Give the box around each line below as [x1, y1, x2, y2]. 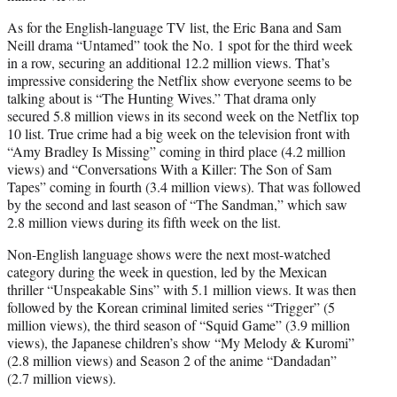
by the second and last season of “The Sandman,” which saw [7, 195, 347, 214]
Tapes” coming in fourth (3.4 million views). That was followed [7, 177, 361, 197]
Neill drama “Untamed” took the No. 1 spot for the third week [7, 35, 353, 55]
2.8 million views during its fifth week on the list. [7, 213, 281, 232]
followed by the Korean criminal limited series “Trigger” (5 [7, 298, 335, 317]
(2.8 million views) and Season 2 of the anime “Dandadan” [7, 351, 337, 370]
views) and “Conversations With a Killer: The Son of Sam [7, 160, 331, 179]
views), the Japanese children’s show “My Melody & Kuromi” [7, 333, 354, 353]
